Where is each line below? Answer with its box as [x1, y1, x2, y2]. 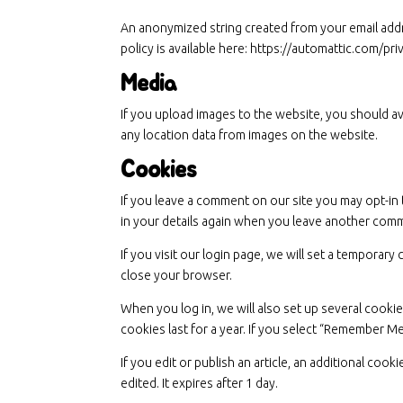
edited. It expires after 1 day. [121, 376, 279, 390]
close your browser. [121, 268, 233, 282]
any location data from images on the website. [121, 128, 379, 142]
